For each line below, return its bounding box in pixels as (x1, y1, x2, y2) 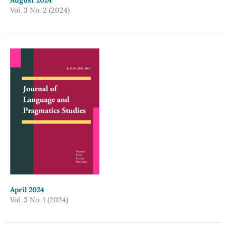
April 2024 (10, 185, 44, 194)
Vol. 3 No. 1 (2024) (10, 195, 68, 204)
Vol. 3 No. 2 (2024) (10, 6, 70, 15)
